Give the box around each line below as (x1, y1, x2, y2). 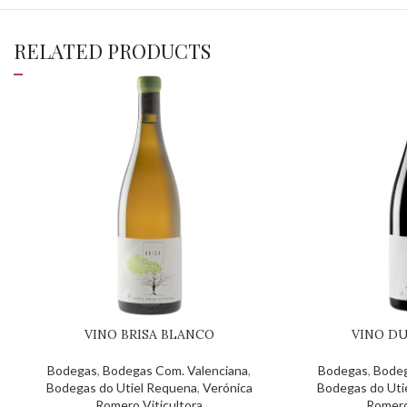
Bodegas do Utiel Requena (45, 380, 197, 395)
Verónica (202, 380, 253, 395)
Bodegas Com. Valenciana (103, 362, 248, 378)
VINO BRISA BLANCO (84, 326, 214, 342)
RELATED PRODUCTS (14, 37, 211, 65)
